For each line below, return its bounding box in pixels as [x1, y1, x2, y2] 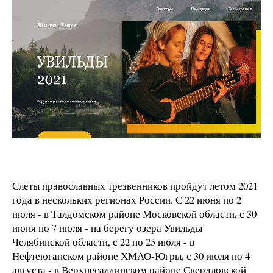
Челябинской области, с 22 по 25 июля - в [12, 235, 194, 249]
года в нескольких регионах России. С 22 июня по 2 [12, 193, 241, 207]
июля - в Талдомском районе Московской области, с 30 [12, 207, 257, 221]
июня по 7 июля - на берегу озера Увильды [12, 221, 202, 235]
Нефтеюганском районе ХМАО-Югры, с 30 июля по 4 [12, 249, 250, 263]
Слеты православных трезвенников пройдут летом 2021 [12, 179, 258, 193]
